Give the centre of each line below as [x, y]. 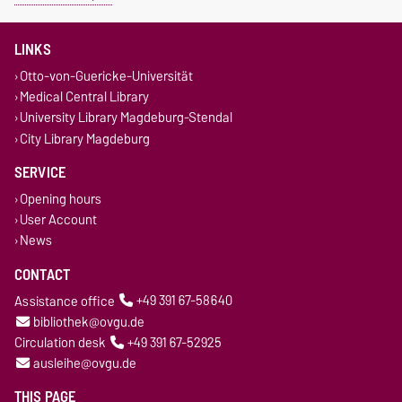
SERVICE [40, 173]
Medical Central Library [84, 97]
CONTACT [43, 274]
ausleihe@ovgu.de [84, 363]
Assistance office [65, 301]
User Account [58, 219]
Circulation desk [60, 342]
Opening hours [60, 198]
